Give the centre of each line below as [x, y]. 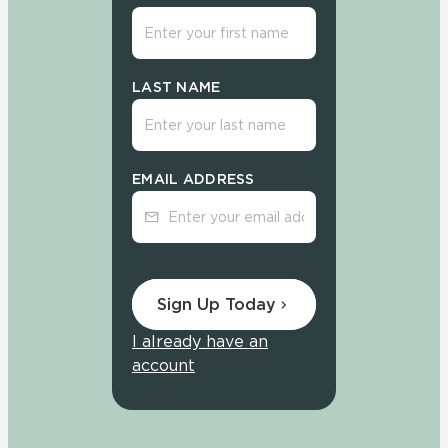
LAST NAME [176, 87]
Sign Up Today [216, 305]
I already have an [200, 342]
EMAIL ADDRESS [193, 179]
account [163, 366]
